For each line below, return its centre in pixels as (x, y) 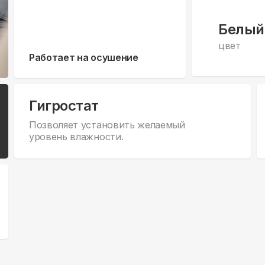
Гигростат (64, 105)
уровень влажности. (76, 136)
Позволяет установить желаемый (107, 125)
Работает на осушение (84, 57)
